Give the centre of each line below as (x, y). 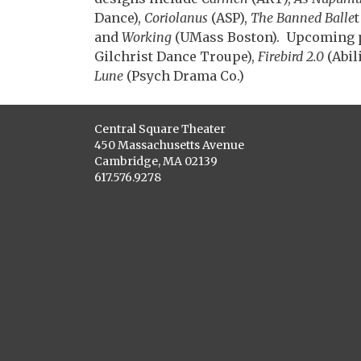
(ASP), (229, 18)
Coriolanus (176, 18)
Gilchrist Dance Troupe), (176, 56)
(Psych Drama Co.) (184, 76)
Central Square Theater (160, 129)
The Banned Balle (303, 18)
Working (147, 37)
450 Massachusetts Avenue (169, 145)
